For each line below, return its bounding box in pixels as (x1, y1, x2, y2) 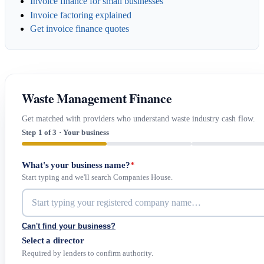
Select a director (22, 235, 84, 246)
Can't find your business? (22, 222, 115, 231)
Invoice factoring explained (29, 9, 131, 20)
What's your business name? (22, 159, 131, 170)
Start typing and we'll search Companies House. (22, 173, 173, 182)
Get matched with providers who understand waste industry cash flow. (22, 113, 255, 123)
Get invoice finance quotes (29, 24, 129, 34)
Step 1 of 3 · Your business (22, 128, 110, 137)
